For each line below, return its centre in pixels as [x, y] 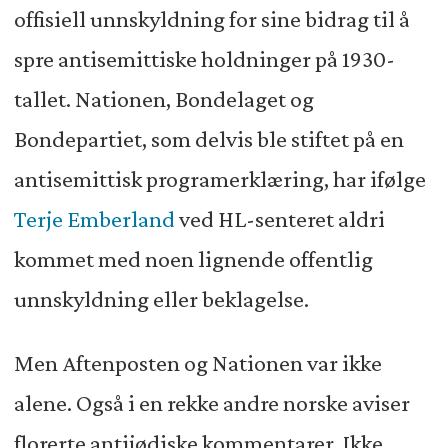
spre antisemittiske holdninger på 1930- [204, 59]
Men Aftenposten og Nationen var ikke [197, 362]
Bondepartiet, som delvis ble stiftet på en [208, 139]
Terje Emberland [94, 219]
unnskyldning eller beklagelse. [161, 299]
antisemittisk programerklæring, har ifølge [219, 179]
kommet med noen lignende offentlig [193, 259]
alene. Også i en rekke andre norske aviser [211, 402]
